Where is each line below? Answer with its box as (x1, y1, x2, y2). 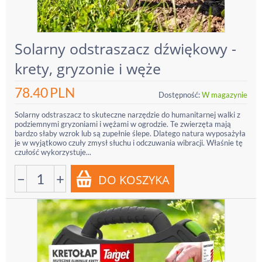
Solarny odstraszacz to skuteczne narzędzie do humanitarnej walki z (15, 110, 240, 119)
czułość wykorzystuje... (15, 147, 91, 157)
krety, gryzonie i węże (15, 58, 161, 78)
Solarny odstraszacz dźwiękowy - (15, 39, 236, 58)
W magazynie (202, 90, 247, 99)
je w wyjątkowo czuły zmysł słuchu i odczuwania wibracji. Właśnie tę (15, 138, 243, 147)
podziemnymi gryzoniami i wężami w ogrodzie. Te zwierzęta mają (15, 119, 231, 129)
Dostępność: (158, 90, 200, 99)
